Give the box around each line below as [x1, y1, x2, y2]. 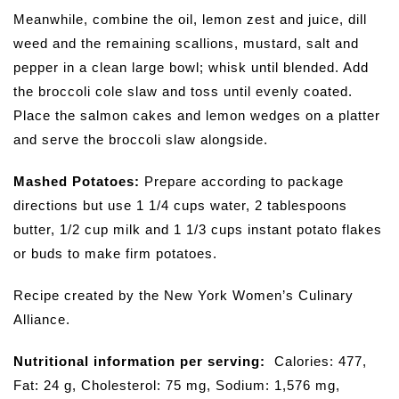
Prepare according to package [140, 173, 344, 189]
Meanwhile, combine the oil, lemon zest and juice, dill [13, 11, 367, 27]
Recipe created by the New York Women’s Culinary [13, 287, 354, 303]
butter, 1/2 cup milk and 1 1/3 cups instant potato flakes [13, 221, 382, 237]
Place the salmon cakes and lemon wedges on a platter [13, 107, 380, 123]
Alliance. [13, 311, 70, 327]
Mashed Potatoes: [13, 173, 140, 189]
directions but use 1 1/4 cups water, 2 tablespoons [13, 197, 347, 213]
